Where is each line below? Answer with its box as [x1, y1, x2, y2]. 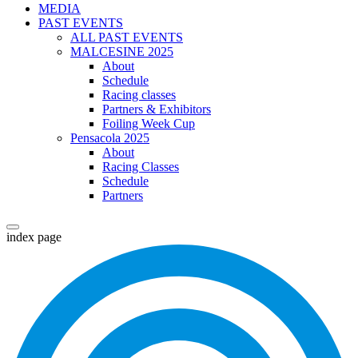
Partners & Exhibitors [102, 102, 211, 117]
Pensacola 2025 [70, 131, 149, 145]
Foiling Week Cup [102, 117, 195, 131]
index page [6, 230, 62, 245]
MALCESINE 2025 [70, 45, 173, 59]
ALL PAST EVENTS [70, 30, 183, 45]
